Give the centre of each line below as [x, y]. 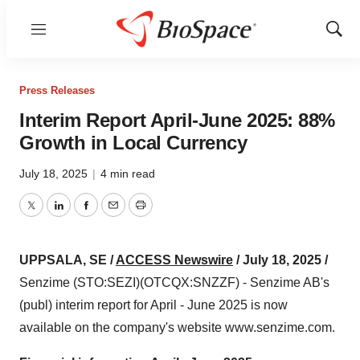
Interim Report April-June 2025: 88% [177, 120]
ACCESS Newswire [174, 260]
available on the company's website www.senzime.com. [177, 327]
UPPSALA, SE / [67, 260]
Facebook [113, 215]
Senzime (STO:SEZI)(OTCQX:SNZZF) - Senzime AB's [174, 282]
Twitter [49, 215]
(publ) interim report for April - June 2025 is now [153, 305]
